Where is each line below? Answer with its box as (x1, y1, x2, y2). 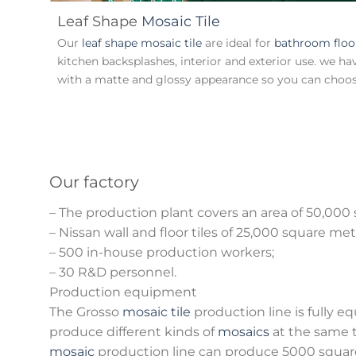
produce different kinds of (49, 323, 218, 339)
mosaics (218, 323, 269, 339)
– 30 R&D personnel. (49, 264, 176, 280)
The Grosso (49, 304, 122, 319)
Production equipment (49, 284, 197, 300)
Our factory (49, 172, 139, 192)
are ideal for (202, 35, 274, 50)
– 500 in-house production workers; (49, 244, 274, 260)
